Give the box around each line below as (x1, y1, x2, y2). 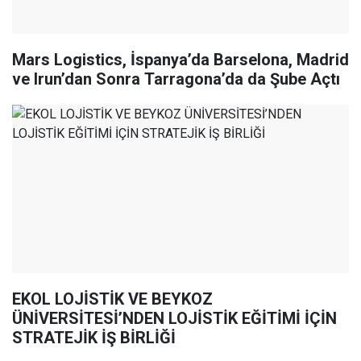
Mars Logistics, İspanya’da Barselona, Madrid (12, 50, 349, 70)
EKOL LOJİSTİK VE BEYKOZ (12, 289, 213, 309)
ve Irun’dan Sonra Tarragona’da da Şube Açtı (12, 69, 340, 89)
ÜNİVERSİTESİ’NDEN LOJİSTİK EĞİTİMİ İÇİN (12, 309, 337, 329)
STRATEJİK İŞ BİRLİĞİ (12, 328, 176, 348)
